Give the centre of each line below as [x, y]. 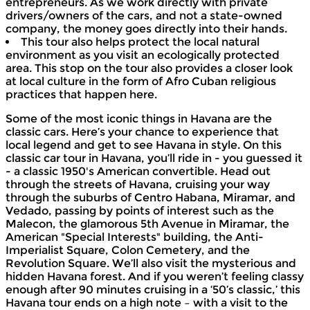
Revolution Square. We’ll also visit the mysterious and [151, 263]
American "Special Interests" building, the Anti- [135, 237]
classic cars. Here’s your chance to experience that [142, 131]
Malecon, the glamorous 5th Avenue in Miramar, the [147, 224]
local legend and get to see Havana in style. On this [144, 145]
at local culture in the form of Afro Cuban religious [141, 81]
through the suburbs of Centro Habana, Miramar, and [151, 197]
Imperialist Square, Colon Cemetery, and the [128, 250]
